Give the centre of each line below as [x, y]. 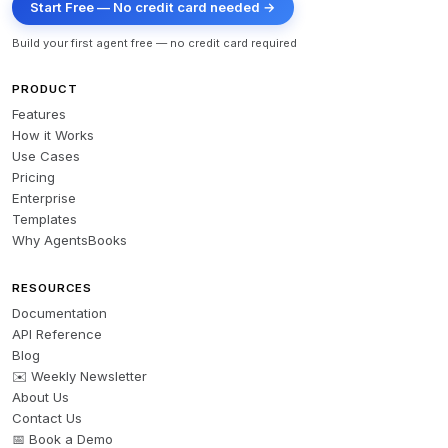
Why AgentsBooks [69, 240]
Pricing [33, 177]
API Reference [57, 334]
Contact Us [47, 418]
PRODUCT [45, 89]
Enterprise [44, 198]
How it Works [53, 135]
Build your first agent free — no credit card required [154, 43]
